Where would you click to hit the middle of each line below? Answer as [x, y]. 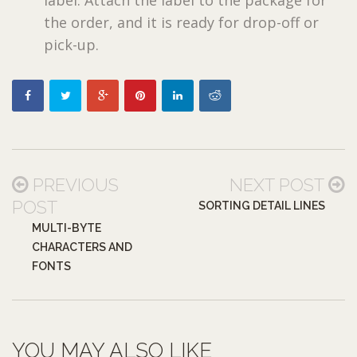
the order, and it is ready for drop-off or [181, 22]
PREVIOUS [76, 184]
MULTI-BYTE [67, 228]
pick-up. [71, 44]
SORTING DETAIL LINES [262, 205]
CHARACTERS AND [82, 247]
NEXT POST [277, 184]
